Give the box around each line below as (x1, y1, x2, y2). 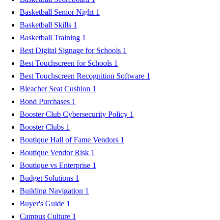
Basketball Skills (20, 20, 73, 29)
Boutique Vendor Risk (20, 148, 91, 157)
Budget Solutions (20, 173, 75, 182)
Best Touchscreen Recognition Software (20, 71, 146, 80)
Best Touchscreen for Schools (20, 58, 114, 67)
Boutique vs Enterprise (20, 161, 92, 169)
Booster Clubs (20, 122, 66, 131)
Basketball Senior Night (20, 7, 96, 16)
